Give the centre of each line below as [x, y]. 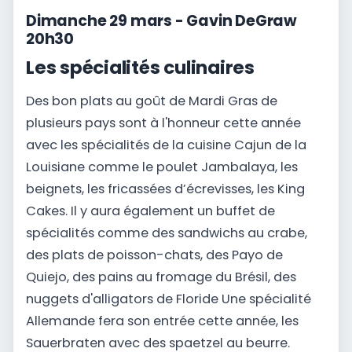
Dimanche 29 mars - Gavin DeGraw [162, 21]
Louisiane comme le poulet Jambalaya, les [162, 167]
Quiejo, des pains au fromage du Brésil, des [161, 277]
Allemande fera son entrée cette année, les [162, 321]
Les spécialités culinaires [140, 68]
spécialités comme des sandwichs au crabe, [167, 233]
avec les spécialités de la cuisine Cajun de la [166, 145]
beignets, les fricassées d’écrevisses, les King [165, 189]
